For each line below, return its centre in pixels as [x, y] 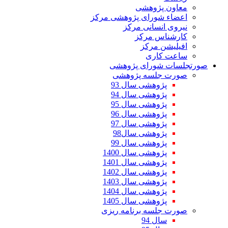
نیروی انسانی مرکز [155, 27]
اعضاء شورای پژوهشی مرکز [139, 17]
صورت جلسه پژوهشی [150, 75]
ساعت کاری [166, 56]
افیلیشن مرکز [164, 46]
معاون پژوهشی [161, 7]
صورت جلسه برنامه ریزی [144, 210]
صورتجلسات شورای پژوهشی [159, 65]
